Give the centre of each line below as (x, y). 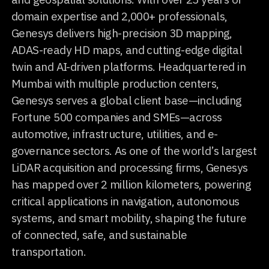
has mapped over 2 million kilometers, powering (131, 184)
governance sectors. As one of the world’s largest (134, 151)
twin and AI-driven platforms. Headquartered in (128, 67)
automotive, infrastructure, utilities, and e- (115, 134)
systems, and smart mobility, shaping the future (129, 218)
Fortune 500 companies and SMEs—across (117, 117)
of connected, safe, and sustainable (99, 235)
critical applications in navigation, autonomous (125, 201)
